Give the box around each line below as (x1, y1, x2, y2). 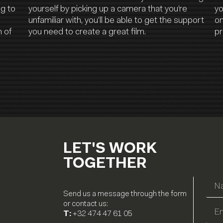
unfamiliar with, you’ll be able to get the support (28, 16, 205, 26)
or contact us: (63, 200, 109, 208)
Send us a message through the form (63, 190, 189, 198)
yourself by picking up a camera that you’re (28, 5, 188, 14)
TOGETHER (63, 156, 147, 172)
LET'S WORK (63, 141, 157, 157)
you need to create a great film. (28, 28, 146, 37)
